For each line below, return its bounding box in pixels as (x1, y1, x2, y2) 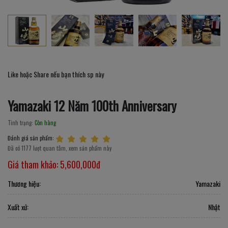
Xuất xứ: (8, 201, 28, 212)
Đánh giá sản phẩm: (8, 133, 54, 142)
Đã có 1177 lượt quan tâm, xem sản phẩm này (8, 144, 111, 152)
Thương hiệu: (8, 178, 41, 189)
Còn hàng (35, 118, 56, 127)
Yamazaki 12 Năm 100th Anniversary (8, 96, 177, 115)
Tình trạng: (8, 118, 35, 127)
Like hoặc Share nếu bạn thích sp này (8, 68, 104, 79)
